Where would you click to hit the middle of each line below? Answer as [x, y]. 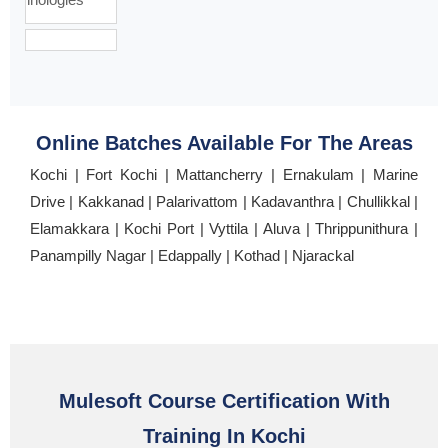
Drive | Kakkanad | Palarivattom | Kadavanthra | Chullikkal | [224, 202]
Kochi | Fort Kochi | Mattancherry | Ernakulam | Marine [224, 175]
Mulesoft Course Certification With [224, 401]
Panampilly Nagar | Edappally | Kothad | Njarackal [192, 256]
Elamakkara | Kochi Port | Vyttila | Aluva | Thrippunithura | [224, 229]
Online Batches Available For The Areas [224, 143]
